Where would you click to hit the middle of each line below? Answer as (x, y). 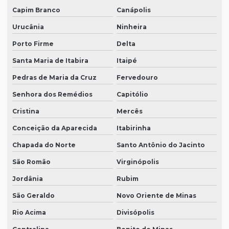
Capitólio (132, 95)
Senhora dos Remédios (52, 95)
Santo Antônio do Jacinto (161, 145)
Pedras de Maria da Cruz (54, 78)
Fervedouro (137, 78)
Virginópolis (138, 162)
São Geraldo (33, 196)
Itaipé (127, 61)
